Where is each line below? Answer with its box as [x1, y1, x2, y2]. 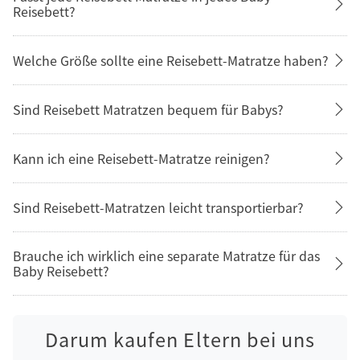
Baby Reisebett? [13, 261, 109, 281]
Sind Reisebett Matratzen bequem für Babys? [13, 99, 284, 119]
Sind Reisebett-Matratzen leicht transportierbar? [13, 197, 304, 217]
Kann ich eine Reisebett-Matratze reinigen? [13, 148, 270, 168]
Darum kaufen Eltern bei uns [44, 325, 316, 354]
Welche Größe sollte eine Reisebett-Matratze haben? [13, 50, 329, 70]
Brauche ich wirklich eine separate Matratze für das [13, 246, 320, 266]
